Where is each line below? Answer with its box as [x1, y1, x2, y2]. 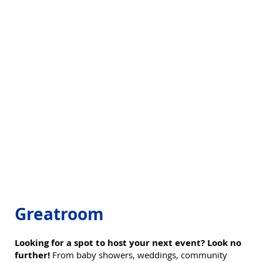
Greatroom [14, 203, 104, 226]
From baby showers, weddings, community [52, 249, 227, 261]
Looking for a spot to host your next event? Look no [14, 237, 241, 249]
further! [14, 249, 52, 262]
